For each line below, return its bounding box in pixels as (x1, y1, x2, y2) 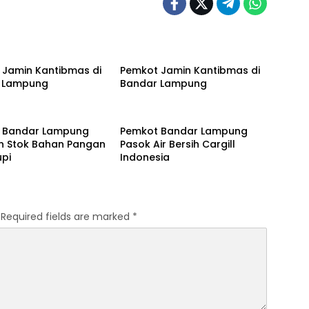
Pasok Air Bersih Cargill (119, 137, 235, 151)
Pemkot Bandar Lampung (119, 123, 248, 138)
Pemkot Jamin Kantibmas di (119, 63, 260, 77)
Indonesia (119, 150, 170, 164)
